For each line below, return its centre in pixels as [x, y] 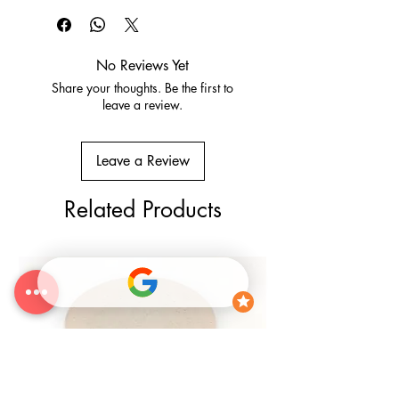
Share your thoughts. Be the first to [142, 87]
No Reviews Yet [142, 65]
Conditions [65, 13]
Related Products [142, 209]
